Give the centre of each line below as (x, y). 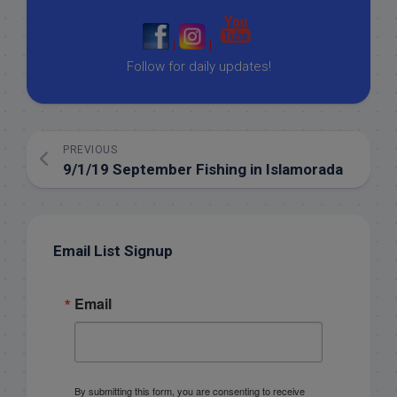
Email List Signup (113, 250)
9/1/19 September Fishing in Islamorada (203, 169)
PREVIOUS (90, 149)
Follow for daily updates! (198, 66)
